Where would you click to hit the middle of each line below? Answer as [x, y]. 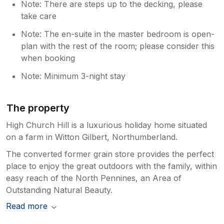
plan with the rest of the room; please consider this [118, 46]
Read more [27, 206]
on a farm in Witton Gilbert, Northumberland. [92, 137]
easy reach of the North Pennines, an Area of [94, 178]
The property [38, 108]
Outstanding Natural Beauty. [59, 190]
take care [39, 16]
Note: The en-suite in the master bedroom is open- [118, 34]
